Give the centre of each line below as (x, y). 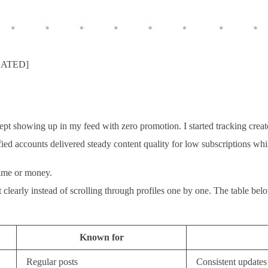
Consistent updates (232, 262)
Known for (101, 237)
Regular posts (52, 262)
